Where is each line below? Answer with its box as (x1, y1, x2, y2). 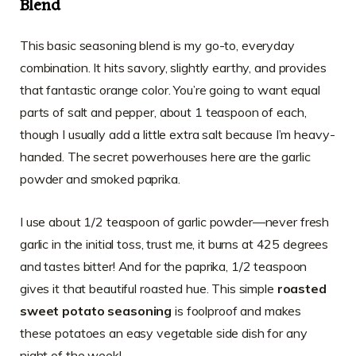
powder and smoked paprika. (20, 170, 180, 187)
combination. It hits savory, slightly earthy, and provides (20, 59, 327, 75)
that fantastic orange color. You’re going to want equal (20, 81, 320, 98)
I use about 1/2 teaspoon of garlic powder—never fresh (20, 213, 330, 230)
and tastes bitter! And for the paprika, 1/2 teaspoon (20, 257, 308, 274)
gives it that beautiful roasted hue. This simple (20, 280, 277, 296)
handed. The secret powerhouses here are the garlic (20, 148, 311, 164)
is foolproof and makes (172, 302, 302, 319)
